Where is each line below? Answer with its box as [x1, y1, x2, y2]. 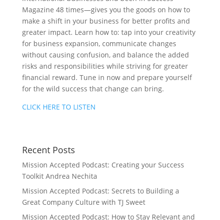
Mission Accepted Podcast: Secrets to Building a [22, 186, 179, 195]
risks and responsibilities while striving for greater [22, 61, 188, 71]
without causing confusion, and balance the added [22, 50, 189, 59]
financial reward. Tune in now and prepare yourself [22, 73, 192, 82]
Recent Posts [22, 144, 75, 156]
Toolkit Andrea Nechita [22, 171, 97, 181]
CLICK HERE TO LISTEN [22, 102, 96, 111]
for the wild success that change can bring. [22, 84, 164, 93]
